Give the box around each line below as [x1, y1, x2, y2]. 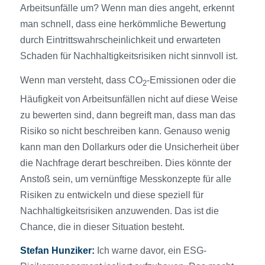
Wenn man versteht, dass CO [20, 75, 143, 85]
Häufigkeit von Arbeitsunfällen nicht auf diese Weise [20, 93, 238, 104]
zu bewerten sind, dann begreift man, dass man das [20, 109, 235, 120]
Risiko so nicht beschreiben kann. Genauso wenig [20, 125, 230, 136]
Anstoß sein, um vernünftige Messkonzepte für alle [20, 173, 231, 184]
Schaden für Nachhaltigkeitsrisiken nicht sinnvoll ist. [20, 51, 238, 62]
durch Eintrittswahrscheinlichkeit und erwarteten [20, 35, 221, 46]
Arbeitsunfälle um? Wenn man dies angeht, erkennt [20, 3, 234, 14]
